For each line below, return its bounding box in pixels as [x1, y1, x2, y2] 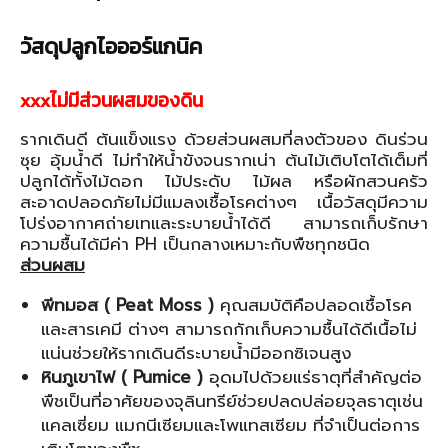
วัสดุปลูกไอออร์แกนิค [20, 30, 202, 63]
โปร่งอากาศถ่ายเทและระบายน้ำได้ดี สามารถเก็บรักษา [20, 210, 428, 236]
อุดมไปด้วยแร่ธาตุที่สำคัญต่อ [203, 364, 422, 390]
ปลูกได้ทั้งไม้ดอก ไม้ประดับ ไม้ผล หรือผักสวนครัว [20, 168, 428, 194]
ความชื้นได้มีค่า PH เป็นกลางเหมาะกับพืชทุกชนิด [20, 231, 370, 257]
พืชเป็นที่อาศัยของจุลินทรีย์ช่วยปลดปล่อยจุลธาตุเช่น [41, 388, 423, 414]
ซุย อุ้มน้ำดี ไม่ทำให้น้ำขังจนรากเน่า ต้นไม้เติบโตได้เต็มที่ [20, 147, 428, 173]
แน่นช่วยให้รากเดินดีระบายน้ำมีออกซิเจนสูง [41, 340, 351, 366]
